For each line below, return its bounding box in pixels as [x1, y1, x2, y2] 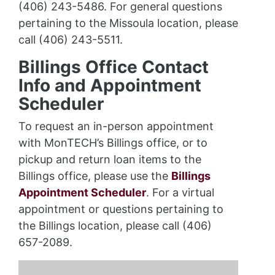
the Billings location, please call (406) [18, 219, 212, 232]
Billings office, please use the [18, 169, 171, 182]
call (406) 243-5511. [18, 33, 123, 46]
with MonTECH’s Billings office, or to [18, 136, 207, 149]
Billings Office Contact [18, 56, 209, 77]
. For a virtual [146, 186, 214, 199]
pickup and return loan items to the [18, 153, 201, 166]
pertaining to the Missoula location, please [18, 17, 238, 29]
